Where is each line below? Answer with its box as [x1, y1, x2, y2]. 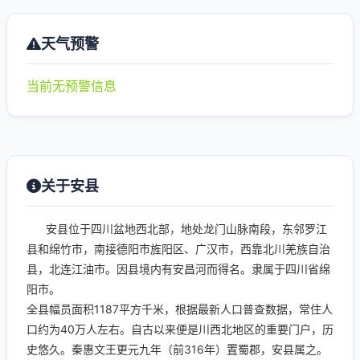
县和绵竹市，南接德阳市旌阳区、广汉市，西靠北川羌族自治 [27, 242, 330, 256]
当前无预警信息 [27, 78, 117, 94]
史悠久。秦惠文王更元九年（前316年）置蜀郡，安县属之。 [27, 342, 328, 356]
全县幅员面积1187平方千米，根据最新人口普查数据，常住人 [27, 302, 333, 316]
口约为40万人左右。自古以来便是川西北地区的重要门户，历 [27, 322, 333, 336]
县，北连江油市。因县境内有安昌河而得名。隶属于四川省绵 [27, 262, 330, 276]
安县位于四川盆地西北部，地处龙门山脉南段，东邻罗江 [27, 222, 327, 235]
